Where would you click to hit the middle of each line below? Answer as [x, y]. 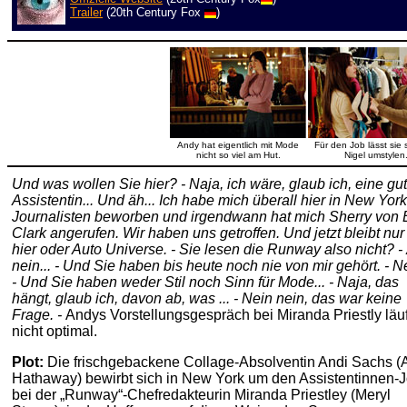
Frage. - [39, 315]
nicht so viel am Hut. [238, 155]
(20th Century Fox [154, 12]
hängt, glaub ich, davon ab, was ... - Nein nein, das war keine [207, 298]
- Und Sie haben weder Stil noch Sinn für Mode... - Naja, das [205, 282]
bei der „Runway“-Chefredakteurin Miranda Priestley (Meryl [201, 395]
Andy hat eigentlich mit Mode [238, 145]
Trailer [86, 12]
